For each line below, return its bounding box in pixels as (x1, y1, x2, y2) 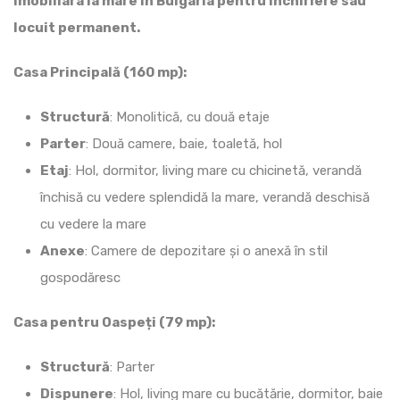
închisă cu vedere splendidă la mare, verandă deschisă (40, 188, 370, 205)
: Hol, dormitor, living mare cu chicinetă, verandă (69, 162, 362, 179)
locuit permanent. (13, 19, 140, 36)
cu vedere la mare (40, 215, 146, 232)
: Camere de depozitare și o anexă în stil (85, 242, 328, 259)
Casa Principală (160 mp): (13, 63, 187, 80)
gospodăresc (40, 269, 121, 286)
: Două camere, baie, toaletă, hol (86, 135, 282, 152)
